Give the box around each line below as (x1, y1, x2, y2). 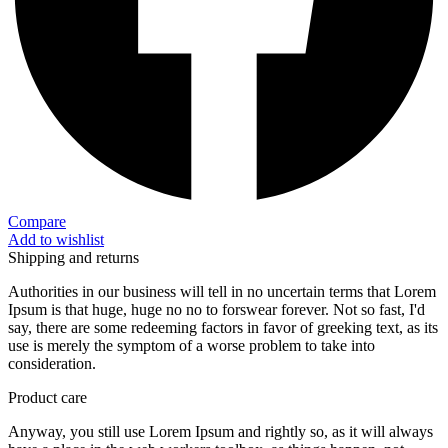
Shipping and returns (8, 249, 139, 267)
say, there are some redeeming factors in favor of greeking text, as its (8, 319, 438, 337)
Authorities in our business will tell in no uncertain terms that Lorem (8, 283, 436, 301)
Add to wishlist (8, 231, 104, 249)
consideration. (8, 355, 96, 373)
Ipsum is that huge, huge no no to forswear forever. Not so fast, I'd (8, 301, 425, 319)
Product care (8, 389, 87, 407)
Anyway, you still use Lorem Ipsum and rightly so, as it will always (8, 423, 433, 441)
